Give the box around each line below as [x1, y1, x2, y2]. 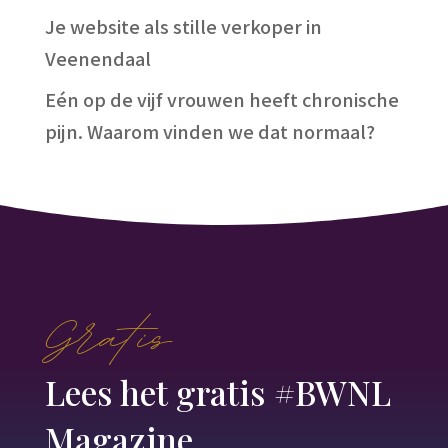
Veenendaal [44, 44, 151, 71]
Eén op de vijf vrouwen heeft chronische [44, 85, 399, 112]
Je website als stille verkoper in [44, 12, 322, 39]
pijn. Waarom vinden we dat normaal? [44, 117, 375, 144]
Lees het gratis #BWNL [44, 368, 391, 415]
